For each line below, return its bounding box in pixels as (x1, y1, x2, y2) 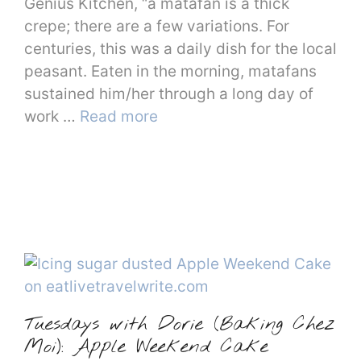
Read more (80, 106, 158, 126)
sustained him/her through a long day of (24, 84, 313, 103)
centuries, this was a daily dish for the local (24, 39, 337, 58)
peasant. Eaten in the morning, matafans (24, 61, 317, 81)
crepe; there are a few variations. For (24, 16, 289, 35)
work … (24, 106, 80, 126)
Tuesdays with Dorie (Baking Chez (24, 312, 334, 338)
